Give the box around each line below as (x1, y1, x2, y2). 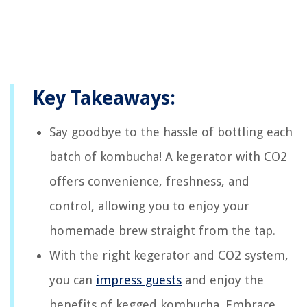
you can (49, 273, 96, 288)
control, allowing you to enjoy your (49, 199, 249, 214)
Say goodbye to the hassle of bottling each (49, 125, 293, 140)
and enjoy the (182, 273, 264, 288)
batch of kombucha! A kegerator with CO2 (49, 149, 287, 164)
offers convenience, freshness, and (49, 174, 249, 189)
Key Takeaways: (32, 87, 175, 110)
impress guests (96, 273, 182, 288)
